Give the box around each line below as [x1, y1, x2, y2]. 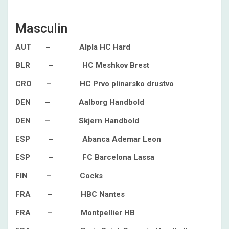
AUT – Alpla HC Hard [15, 42, 130, 52]
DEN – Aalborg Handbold [15, 98, 144, 107]
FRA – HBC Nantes [15, 190, 125, 199]
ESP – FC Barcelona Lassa [15, 153, 154, 162]
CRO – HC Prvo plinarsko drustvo [15, 79, 174, 88]
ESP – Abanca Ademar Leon [15, 134, 161, 144]
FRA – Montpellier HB [15, 208, 135, 217]
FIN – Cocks [15, 171, 103, 180]
